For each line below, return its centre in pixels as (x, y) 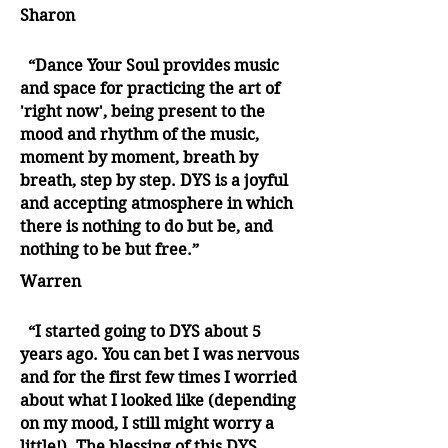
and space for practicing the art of (150, 89)
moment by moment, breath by (139, 158)
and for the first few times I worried (158, 378)
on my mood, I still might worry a (147, 424)
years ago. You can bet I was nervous (159, 355)
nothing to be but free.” (109, 250)
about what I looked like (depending (158, 401)
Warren (50, 282)
